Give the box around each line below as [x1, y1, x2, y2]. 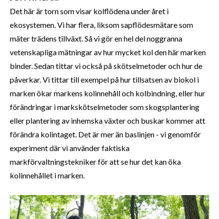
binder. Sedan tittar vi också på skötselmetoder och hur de [10, 61, 202, 71]
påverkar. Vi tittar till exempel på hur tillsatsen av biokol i [10, 75, 199, 85]
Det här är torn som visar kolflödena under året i [10, 6, 169, 16]
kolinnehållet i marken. [10, 171, 88, 180]
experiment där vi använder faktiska [10, 143, 130, 153]
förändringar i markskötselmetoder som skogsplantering [10, 102, 199, 112]
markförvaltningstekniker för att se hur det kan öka [10, 157, 181, 167]
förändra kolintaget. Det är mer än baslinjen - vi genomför [10, 130, 201, 139]
